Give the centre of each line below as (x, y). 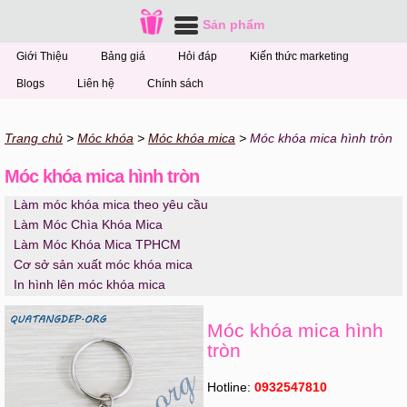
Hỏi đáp (198, 56)
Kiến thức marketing (299, 56)
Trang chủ (34, 138)
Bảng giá (123, 56)
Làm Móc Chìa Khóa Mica (88, 224)
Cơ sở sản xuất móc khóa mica (103, 264)
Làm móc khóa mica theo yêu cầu (111, 204)
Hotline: (231, 387)
